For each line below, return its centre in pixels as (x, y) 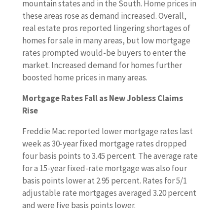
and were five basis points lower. (79, 205)
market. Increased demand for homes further (102, 65)
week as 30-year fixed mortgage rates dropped (104, 144)
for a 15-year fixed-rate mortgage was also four (104, 168)
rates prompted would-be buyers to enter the (104, 53)
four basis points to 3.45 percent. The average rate (110, 156)
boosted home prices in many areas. (85, 77)
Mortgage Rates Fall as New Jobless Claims (102, 98)
